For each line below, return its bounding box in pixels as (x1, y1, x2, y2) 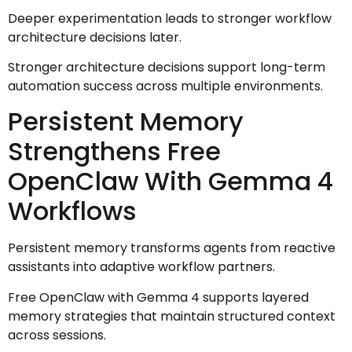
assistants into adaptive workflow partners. (8, 258, 275, 277)
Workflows (8, 193, 137, 229)
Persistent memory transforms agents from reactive (8, 239, 335, 258)
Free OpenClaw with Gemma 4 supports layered (8, 288, 309, 306)
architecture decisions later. (8, 27, 181, 46)
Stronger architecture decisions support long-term (8, 58, 325, 77)
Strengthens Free (8, 134, 221, 170)
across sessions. (8, 325, 106, 344)
